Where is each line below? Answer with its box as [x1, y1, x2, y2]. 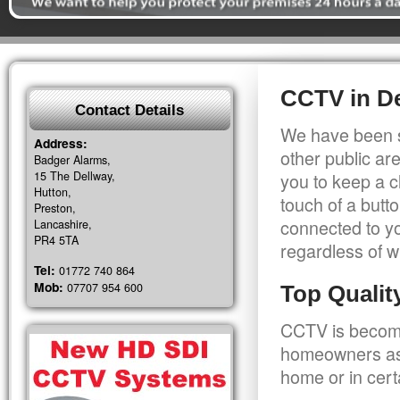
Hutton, [34, 184, 71, 200]
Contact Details [75, 102, 185, 119]
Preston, [34, 200, 76, 216]
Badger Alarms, [34, 152, 111, 168]
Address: [34, 134, 87, 152]
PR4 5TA [34, 232, 79, 248]
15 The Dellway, [34, 168, 115, 184]
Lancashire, [34, 216, 92, 232]
